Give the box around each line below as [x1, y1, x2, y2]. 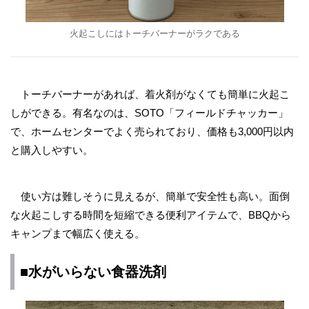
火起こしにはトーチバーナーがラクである [69, 28, 240, 39]
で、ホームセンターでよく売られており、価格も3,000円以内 [10, 126, 294, 137]
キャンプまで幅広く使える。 [10, 228, 145, 239]
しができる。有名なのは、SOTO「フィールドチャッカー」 [10, 107, 288, 119]
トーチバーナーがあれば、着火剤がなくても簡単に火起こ [10, 88, 290, 100]
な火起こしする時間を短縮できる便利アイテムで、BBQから [10, 209, 291, 221]
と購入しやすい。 [10, 144, 93, 156]
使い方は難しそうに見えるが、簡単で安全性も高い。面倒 [10, 190, 290, 202]
